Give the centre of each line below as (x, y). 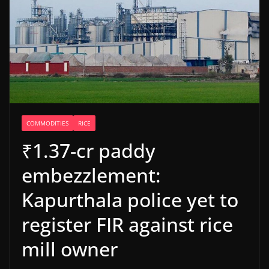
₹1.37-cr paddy (89, 150)
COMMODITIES (47, 123)
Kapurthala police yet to (130, 199)
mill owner (70, 249)
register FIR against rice (127, 224)
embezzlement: (91, 175)
